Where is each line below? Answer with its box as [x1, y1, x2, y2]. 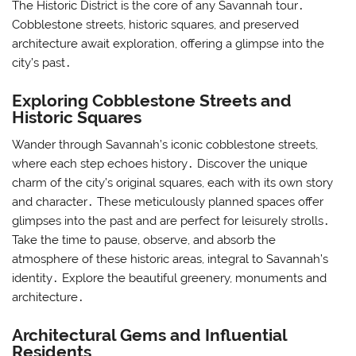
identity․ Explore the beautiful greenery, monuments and [12, 270, 327, 285]
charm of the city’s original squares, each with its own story [12, 175, 334, 190]
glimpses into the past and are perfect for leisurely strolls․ [12, 213, 331, 228]
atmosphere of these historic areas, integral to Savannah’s [12, 251, 329, 266]
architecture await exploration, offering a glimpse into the [12, 36, 325, 51]
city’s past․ [12, 55, 72, 70]
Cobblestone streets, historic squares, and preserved [12, 17, 300, 32]
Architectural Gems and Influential [12, 325, 288, 346]
